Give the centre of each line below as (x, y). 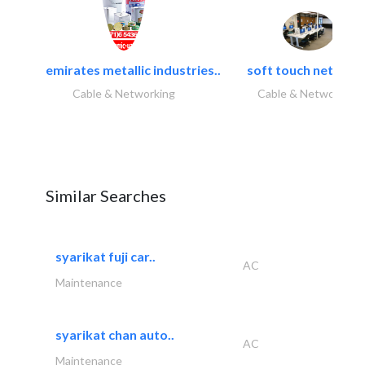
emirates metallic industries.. (133, 69)
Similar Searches (106, 195)
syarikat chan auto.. (115, 334)
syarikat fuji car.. (106, 256)
